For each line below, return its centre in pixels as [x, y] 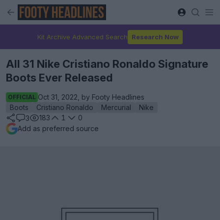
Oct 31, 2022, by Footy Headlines [91, 97]
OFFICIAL [22, 97]
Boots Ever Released [59, 78]
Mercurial [116, 107]
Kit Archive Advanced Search [82, 37]
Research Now [155, 37]
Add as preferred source [58, 128]
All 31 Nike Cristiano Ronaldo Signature [107, 64]
